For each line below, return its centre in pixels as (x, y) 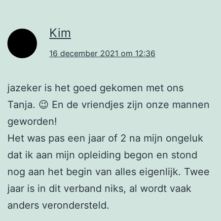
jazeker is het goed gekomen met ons (95, 88)
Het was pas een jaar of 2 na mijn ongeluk (105, 138)
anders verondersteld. (58, 205)
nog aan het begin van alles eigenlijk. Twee (109, 172)
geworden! (32, 122)
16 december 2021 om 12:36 (102, 54)
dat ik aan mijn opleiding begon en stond (102, 155)
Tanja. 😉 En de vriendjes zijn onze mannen (109, 105)
